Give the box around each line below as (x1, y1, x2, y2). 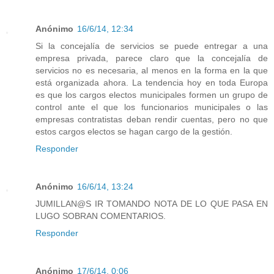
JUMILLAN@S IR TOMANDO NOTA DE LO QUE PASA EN (35, 198, 268, 209)
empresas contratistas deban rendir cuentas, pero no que (35, 114, 268, 124)
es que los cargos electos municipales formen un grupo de (35, 89, 268, 100)
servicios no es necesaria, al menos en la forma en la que (35, 65, 268, 75)
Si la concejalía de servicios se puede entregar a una (35, 40, 268, 51)
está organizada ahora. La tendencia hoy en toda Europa (35, 77, 268, 87)
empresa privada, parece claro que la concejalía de (35, 53, 268, 63)
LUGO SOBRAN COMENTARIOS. (35, 210, 166, 221)
